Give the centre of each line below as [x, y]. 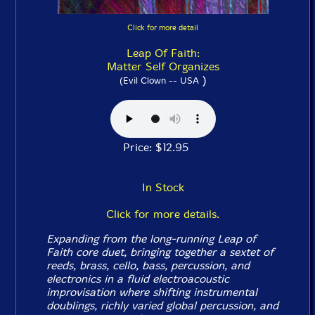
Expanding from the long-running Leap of [152, 239]
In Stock [163, 187]
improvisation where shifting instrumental [152, 292]
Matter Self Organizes [163, 66]
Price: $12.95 [163, 147]
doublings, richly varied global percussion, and [163, 306]
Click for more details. [163, 214]
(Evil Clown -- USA [159, 81]
